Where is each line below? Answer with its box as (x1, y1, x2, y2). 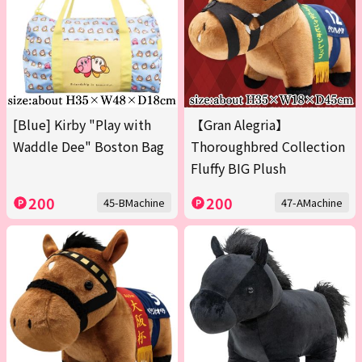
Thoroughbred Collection (191, 137, 345, 157)
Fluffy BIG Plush (191, 158, 286, 179)
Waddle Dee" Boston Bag (13, 137, 164, 157)
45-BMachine (103, 195, 165, 211)
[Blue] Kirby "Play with (13, 115, 151, 135)
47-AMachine (281, 195, 343, 211)
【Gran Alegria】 (191, 115, 288, 135)
